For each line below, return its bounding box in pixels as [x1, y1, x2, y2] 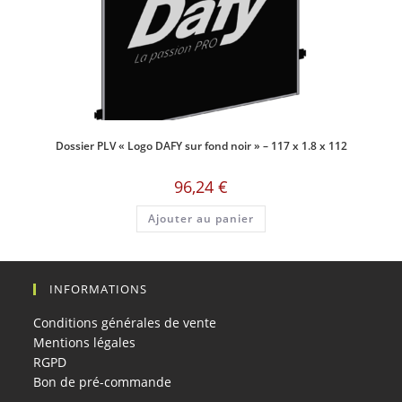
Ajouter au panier [148, 210, 254, 226]
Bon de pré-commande [33, 373, 172, 390]
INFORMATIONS [49, 281, 148, 297]
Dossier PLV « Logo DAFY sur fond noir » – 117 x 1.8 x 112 [55, 137, 347, 153]
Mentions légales [33, 334, 136, 351]
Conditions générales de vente [33, 314, 217, 331]
